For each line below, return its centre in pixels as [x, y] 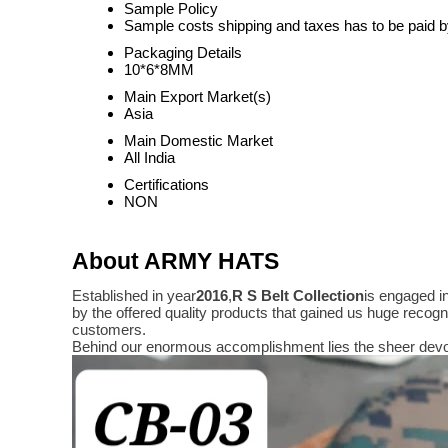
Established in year [134, 295]
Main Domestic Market [198, 140]
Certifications [166, 184]
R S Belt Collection [298, 295]
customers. [109, 329]
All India [149, 157]
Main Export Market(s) [197, 96]
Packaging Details [183, 52]
